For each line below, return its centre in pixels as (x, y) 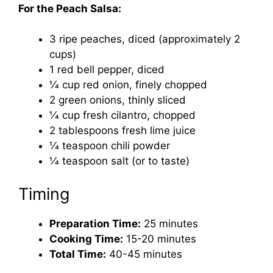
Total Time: (78, 254)
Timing (44, 194)
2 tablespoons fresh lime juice (122, 131)
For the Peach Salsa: (70, 8)
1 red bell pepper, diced (107, 70)
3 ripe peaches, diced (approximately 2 (145, 39)
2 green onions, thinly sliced (118, 100)
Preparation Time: (95, 223)
